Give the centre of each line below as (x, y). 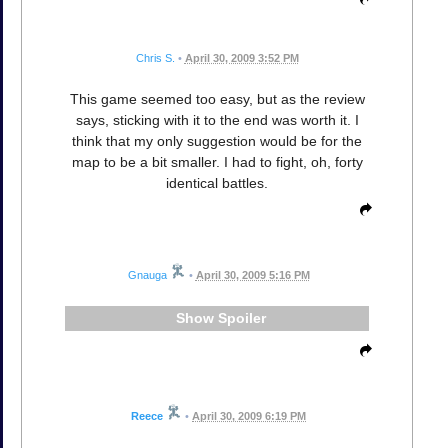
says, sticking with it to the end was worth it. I (217, 120)
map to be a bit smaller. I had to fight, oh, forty (217, 162)
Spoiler (241, 318)
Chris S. (155, 58)
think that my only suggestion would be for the (217, 141)
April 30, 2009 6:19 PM (249, 415)
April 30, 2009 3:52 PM (241, 58)
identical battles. (217, 183)
